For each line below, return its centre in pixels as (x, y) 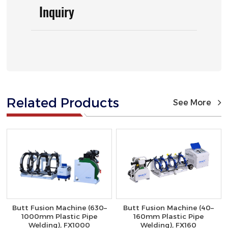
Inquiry (57, 11)
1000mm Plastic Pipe (60, 216)
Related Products (63, 102)
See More (192, 102)
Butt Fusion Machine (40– (169, 208)
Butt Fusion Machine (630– (59, 208)
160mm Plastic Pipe (169, 216)
